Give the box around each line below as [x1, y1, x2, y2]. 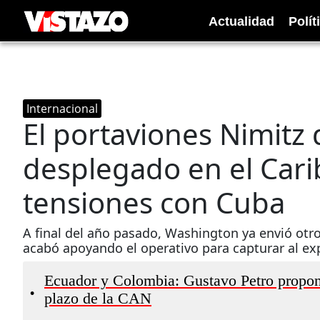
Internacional [26, 101, 98, 116]
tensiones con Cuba [23, 183, 285, 222]
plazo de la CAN [44, 290, 151, 307]
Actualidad [209, 14, 274, 29]
